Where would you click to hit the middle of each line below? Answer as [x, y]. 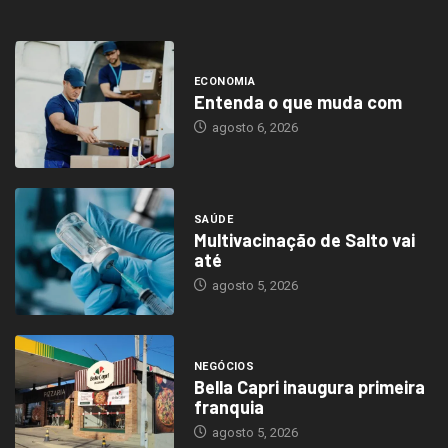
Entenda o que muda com [297, 102]
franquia [228, 406]
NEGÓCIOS [224, 366]
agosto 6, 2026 [253, 128]
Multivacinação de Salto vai [304, 239]
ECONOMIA [224, 82]
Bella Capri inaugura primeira [309, 386]
